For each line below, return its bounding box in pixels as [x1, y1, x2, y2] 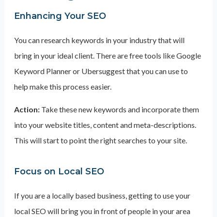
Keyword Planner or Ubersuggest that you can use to [14, 66, 188, 76]
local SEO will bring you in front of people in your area [14, 206, 190, 216]
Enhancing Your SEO [14, 11, 106, 21]
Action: [14, 105, 41, 114]
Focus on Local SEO [14, 166, 104, 177]
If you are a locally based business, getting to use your [14, 191, 190, 200]
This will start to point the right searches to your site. [14, 136, 187, 145]
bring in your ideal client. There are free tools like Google [14, 51, 201, 60]
